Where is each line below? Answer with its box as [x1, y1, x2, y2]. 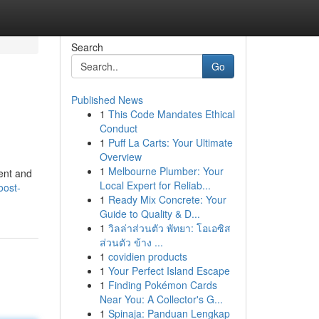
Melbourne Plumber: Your [108, 164, 224, 178]
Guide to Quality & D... [99, 206, 200, 221]
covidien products [108, 249, 187, 263]
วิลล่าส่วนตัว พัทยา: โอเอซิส [108, 221, 231, 235]
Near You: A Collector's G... [99, 292, 223, 306]
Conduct [99, 121, 137, 135]
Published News [70, 93, 143, 107]
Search [70, 40, 103, 54]
